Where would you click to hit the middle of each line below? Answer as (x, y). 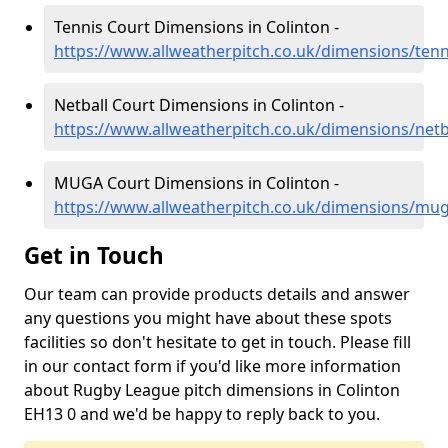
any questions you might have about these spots (208, 318)
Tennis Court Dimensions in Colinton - (196, 27)
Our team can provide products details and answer (217, 294)
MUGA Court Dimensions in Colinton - (196, 183)
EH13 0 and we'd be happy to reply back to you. (202, 414)
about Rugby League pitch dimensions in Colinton (212, 390)
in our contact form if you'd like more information (212, 366)
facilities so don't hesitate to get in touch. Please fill (217, 342)
